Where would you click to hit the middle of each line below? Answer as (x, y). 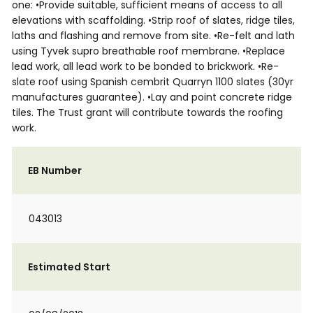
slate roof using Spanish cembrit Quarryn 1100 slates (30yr (153, 82)
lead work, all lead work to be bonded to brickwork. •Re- (145, 66)
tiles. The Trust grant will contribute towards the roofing (147, 112)
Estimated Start (69, 267)
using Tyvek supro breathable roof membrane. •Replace (148, 51)
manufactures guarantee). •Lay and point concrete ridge (152, 97)
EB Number (55, 170)
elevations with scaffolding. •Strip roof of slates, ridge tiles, (153, 20)
